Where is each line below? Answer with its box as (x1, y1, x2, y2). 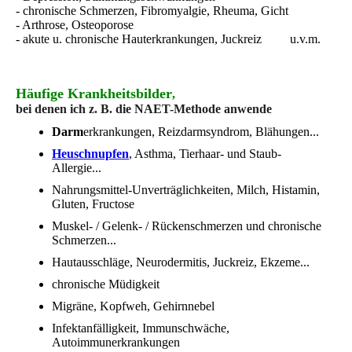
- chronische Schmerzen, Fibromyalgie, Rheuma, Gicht (16, 3, 288, 17)
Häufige (16, 85, 64, 101)
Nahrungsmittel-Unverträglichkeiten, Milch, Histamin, (52, 182, 320, 196)
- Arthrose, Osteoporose (16, 17, 134, 31)
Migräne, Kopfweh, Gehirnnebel (52, 299, 214, 313)
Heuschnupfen (52, 146, 129, 160)
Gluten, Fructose (52, 196, 134, 211)
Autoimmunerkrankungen (52, 335, 180, 349)
